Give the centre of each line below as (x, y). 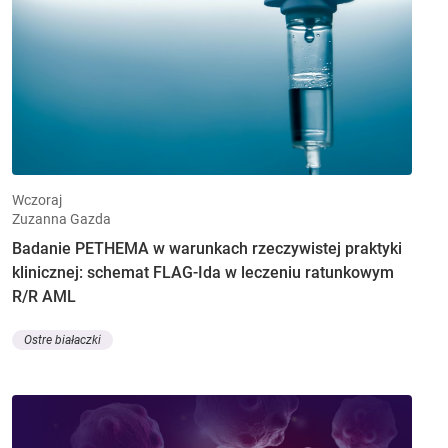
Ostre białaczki (62, 340)
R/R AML (44, 296)
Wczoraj (37, 199)
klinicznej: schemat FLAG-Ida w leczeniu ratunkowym (203, 272)
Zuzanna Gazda (61, 218)
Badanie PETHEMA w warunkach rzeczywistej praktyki (207, 248)
